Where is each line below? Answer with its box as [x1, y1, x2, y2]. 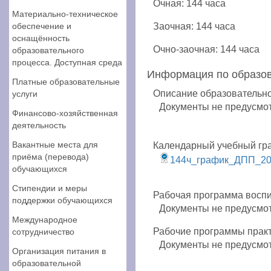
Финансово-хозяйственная [12, 108, 118, 118]
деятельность [12, 120, 66, 130]
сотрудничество [12, 227, 74, 237]
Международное [12, 215, 77, 224]
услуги [12, 89, 38, 99]
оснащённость [12, 33, 70, 43]
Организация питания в [12, 246, 106, 256]
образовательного [12, 45, 84, 55]
